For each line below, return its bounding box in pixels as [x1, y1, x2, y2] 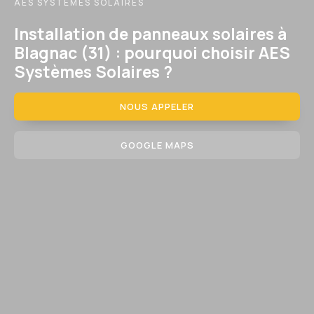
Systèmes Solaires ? [14, 60, 172, 83]
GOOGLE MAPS [120, 138, 194, 151]
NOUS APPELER [120, 100, 194, 113]
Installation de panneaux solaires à [14, 22, 287, 46]
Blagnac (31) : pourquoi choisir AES [14, 41, 290, 64]
